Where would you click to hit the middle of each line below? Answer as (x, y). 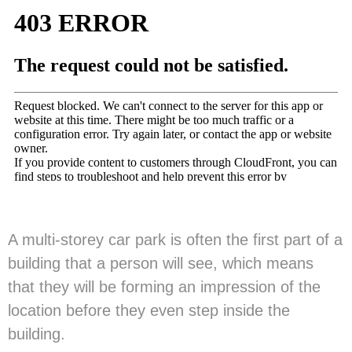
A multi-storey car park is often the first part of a (175, 240)
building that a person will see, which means (161, 264)
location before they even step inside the (149, 311)
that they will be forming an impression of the (164, 287)
